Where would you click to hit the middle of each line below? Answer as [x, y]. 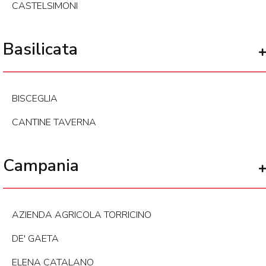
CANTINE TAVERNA [54, 123]
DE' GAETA [35, 239]
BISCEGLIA [35, 99]
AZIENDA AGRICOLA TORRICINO [82, 215]
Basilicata [40, 50]
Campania [41, 166]
